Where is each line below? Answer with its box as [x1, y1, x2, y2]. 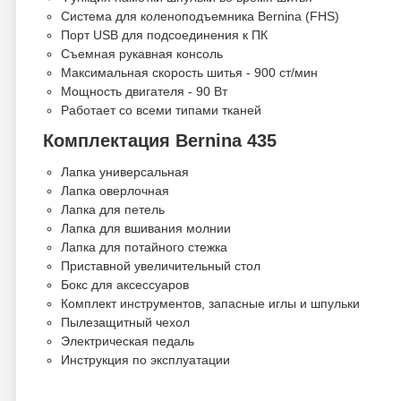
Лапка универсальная [61, 165, 189, 179]
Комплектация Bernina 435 [43, 131, 277, 150]
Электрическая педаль [61, 334, 194, 348]
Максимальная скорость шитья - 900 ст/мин [61, 65, 318, 80]
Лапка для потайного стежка [61, 240, 227, 254]
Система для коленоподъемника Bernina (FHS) [61, 9, 339, 23]
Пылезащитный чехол [61, 315, 190, 329]
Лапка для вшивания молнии [61, 221, 231, 235]
